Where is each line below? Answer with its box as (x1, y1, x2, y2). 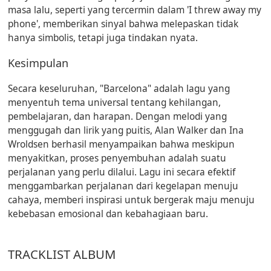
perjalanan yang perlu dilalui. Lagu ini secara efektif (8, 165, 236, 178)
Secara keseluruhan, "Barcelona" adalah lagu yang (8, 82, 230, 95)
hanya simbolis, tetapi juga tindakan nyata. (8, 31, 198, 44)
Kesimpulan (8, 55, 69, 70)
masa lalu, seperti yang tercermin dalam (8, 3, 188, 16)
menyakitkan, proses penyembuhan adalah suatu (8, 151, 227, 165)
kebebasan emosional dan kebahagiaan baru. (8, 207, 209, 220)
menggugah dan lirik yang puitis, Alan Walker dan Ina (8, 123, 244, 137)
